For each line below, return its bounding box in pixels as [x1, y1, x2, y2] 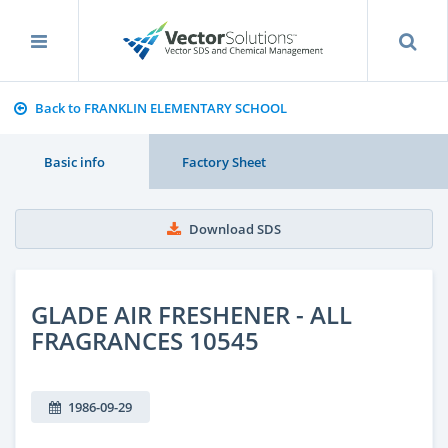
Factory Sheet [181, 152, 266, 171]
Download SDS [189, 220, 281, 238]
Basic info [44, 152, 106, 171]
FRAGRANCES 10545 [31, 323, 259, 357]
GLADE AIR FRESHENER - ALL [31, 297, 352, 331]
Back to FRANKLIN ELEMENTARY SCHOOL [34, 99, 287, 117]
